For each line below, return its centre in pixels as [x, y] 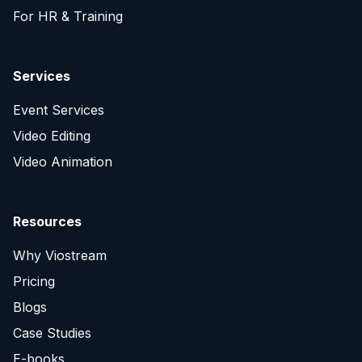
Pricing [34, 281]
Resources [47, 221]
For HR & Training [68, 16]
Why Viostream [60, 255]
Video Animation [63, 162]
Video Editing [52, 136]
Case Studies [52, 333]
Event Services [59, 110]
